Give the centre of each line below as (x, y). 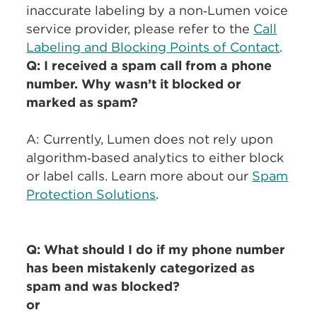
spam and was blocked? (103, 286)
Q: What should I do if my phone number (156, 249)
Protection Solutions (91, 194)
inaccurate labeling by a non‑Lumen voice (157, 10)
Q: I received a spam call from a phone (149, 65)
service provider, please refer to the (140, 29)
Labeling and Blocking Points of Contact (153, 47)
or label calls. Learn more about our (139, 176)
